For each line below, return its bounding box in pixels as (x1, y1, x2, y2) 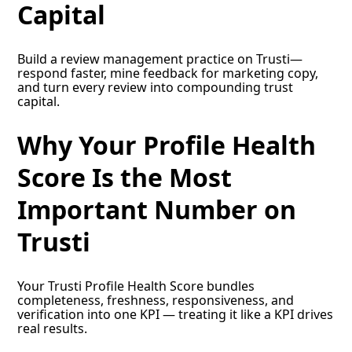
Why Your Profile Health (17, 128, 317, 163)
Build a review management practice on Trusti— (17, 49, 303, 68)
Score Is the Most (17, 160, 233, 195)
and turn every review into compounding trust (17, 78, 294, 96)
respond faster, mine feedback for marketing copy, (17, 64, 319, 82)
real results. (17, 319, 88, 337)
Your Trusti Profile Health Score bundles (17, 277, 255, 295)
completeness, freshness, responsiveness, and (17, 291, 295, 309)
